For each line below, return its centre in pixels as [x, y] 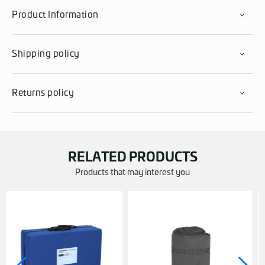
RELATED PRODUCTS [132, 158]
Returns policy [43, 93]
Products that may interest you [132, 173]
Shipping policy [46, 54]
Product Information [55, 15]
